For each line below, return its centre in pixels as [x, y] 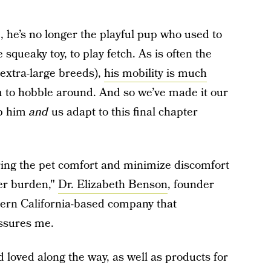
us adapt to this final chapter [123, 112]
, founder [191, 185]
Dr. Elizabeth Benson [113, 185]
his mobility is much [155, 73]
